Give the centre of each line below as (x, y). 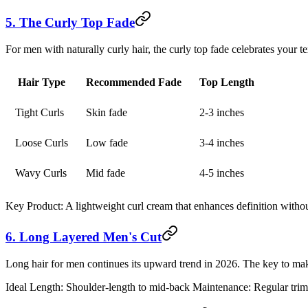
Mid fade (106, 173)
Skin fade (107, 112)
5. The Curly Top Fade (70, 22)
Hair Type (42, 82)
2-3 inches (222, 112)
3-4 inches (222, 142)
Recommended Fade (134, 82)
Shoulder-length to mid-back (128, 287)
